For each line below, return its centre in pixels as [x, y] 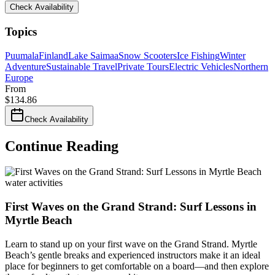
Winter [233, 55]
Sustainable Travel [82, 66]
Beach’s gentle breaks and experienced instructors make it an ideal [133, 255]
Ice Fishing [198, 55]
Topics [21, 31]
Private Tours [143, 66]
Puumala [22, 55]
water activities [34, 183]
